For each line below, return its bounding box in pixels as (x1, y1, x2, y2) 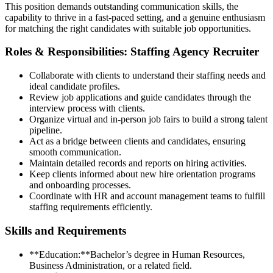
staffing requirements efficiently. (29, 202, 152, 213)
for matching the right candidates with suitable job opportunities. (5, 23, 251, 34)
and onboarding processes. (29, 180, 131, 191)
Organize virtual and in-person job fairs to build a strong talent (29, 114, 268, 125)
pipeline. (29, 125, 62, 136)
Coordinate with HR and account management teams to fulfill (29, 191, 265, 202)
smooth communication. (29, 147, 121, 158)
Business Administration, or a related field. (29, 260, 192, 271)
